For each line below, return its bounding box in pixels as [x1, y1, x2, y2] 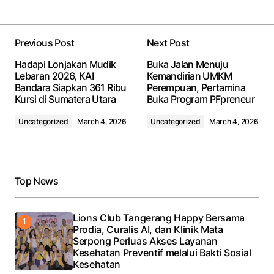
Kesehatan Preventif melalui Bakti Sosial [73, 246, 251, 259]
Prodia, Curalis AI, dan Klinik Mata [73, 223, 223, 235]
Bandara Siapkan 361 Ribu [15, 81, 127, 94]
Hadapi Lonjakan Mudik [15, 57, 116, 70]
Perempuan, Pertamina [147, 81, 246, 94]
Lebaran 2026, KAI [15, 69, 94, 82]
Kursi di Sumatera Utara [15, 92, 116, 105]
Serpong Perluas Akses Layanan [73, 234, 218, 247]
